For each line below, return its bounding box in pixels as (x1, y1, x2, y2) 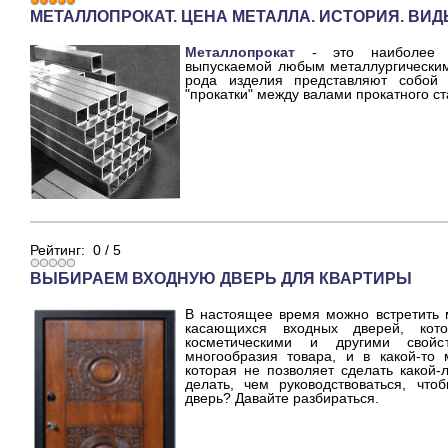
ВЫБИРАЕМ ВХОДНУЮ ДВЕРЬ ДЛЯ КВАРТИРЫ (30, 270, 412, 288)
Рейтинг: (30, 242, 93, 259)
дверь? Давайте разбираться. (185, 390, 379, 407)
